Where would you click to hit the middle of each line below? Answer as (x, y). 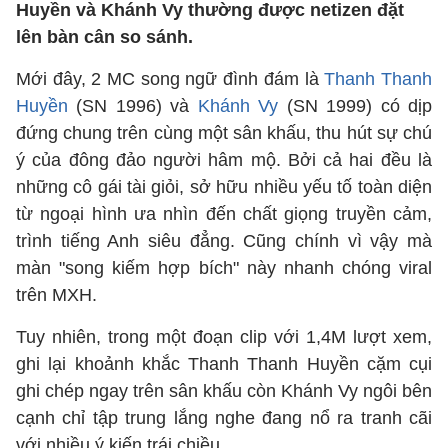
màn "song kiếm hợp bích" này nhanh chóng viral (224, 268)
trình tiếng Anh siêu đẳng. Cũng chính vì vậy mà (224, 241)
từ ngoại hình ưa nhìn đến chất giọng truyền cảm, (224, 214)
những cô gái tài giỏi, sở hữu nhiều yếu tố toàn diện (224, 187)
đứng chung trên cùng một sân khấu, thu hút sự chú (224, 133)
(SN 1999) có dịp (355, 106)
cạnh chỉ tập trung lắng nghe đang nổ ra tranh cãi (224, 418)
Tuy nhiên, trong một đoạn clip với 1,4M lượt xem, (224, 337)
